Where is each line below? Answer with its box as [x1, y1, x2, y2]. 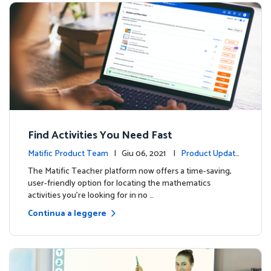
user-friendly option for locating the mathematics [28, 177, 211, 191]
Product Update [181, 147, 240, 162]
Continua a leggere [28, 207, 106, 221]
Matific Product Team [28, 147, 108, 162]
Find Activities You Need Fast [28, 126, 172, 145]
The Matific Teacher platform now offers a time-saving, [28, 165, 232, 179]
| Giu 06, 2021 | [122, 147, 181, 162]
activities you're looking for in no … [28, 189, 154, 203]
